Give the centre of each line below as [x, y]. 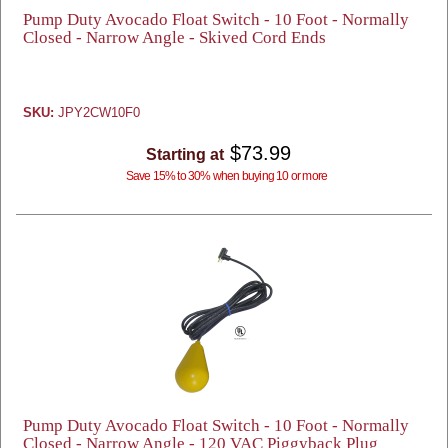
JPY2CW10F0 [97, 112]
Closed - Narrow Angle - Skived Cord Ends [174, 37]
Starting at [184, 154]
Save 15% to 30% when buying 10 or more [226, 176]
